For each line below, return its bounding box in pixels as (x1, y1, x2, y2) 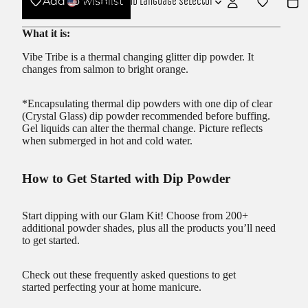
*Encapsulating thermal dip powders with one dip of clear (22, 97, 272, 109)
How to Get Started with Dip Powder (22, 170, 230, 186)
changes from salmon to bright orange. (22, 63, 188, 75)
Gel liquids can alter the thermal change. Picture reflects (22, 122, 263, 134)
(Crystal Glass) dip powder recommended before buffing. (22, 109, 270, 122)
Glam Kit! (120, 210, 164, 222)
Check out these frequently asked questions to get (22, 269, 236, 281)
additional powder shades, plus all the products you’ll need (22, 222, 276, 234)
